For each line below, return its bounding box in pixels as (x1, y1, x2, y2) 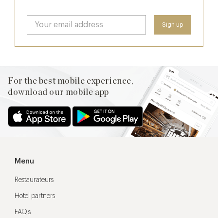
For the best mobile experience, (8, 77, 134, 86)
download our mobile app (8, 88, 109, 97)
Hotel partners (15, 193, 55, 200)
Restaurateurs (15, 177, 54, 184)
